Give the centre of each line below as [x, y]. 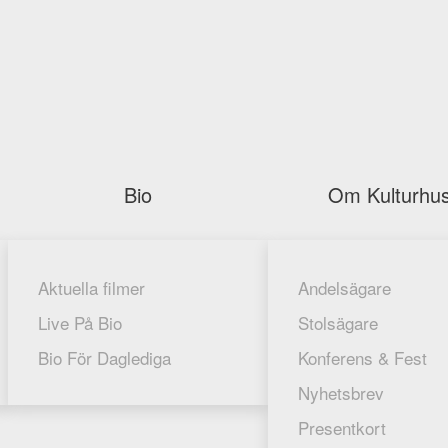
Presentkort [342, 427]
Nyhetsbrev [341, 392]
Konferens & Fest [362, 357]
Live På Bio [80, 322]
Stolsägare [338, 322]
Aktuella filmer [91, 287]
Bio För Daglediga [104, 357]
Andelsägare [344, 287]
